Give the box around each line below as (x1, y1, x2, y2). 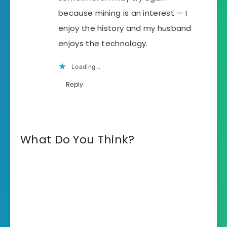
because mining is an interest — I (58, 8, 187, 19)
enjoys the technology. (58, 38, 148, 49)
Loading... (71, 63, 101, 71)
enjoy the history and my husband (58, 23, 192, 34)
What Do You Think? (20, 132, 135, 148)
